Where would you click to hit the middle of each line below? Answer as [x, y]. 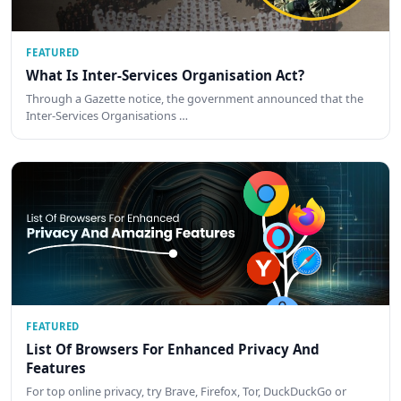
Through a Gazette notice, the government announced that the [195, 99]
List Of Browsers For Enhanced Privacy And [173, 349]
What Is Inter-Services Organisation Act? [165, 75]
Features [56, 367]
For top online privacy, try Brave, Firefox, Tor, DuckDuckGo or [186, 391]
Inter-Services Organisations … [107, 116]
